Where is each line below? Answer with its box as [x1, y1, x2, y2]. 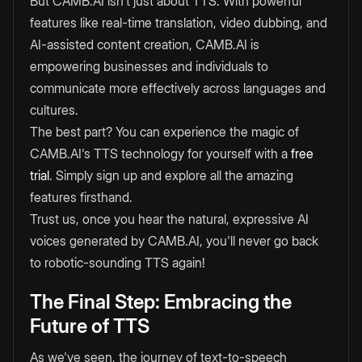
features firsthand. [30, 189, 136, 206]
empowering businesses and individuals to [30, 58, 268, 75]
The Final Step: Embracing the [30, 290, 292, 314]
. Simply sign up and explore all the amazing [49, 167, 293, 184]
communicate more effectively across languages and [30, 80, 326, 97]
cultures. [30, 102, 78, 119]
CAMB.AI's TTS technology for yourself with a [30, 145, 291, 162]
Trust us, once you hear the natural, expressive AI [30, 211, 309, 228]
